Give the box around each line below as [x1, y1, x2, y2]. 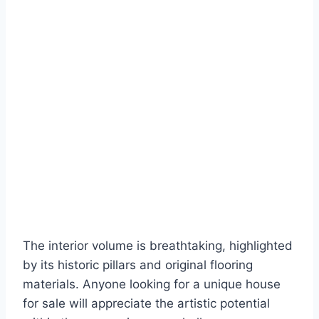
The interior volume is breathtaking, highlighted [23, 239, 293, 253]
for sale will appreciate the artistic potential [23, 296, 270, 311]
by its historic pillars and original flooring [23, 258, 253, 273]
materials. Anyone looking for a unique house [23, 277, 281, 292]
